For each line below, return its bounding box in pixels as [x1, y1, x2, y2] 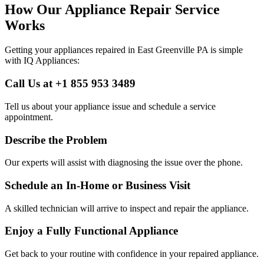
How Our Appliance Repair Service [5, 1, 220, 17]
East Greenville [137, 45, 194, 55]
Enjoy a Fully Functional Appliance [5, 225, 178, 237]
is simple [208, 45, 243, 55]
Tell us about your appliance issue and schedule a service [5, 101, 216, 111]
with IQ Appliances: [5, 55, 80, 66]
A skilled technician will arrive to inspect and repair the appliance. [5, 203, 249, 213]
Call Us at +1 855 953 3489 [5, 77, 136, 90]
